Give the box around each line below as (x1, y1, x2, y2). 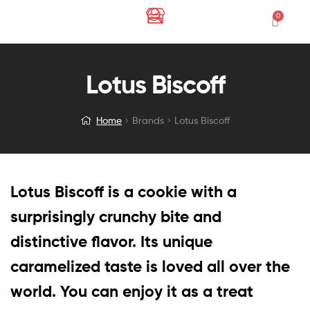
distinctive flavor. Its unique (10, 231, 212, 251)
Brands (132, 114, 165, 127)
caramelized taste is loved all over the (10, 256, 290, 276)
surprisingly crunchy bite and (10, 206, 221, 226)
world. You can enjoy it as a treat (10, 281, 253, 301)
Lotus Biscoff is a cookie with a (10, 181, 237, 201)
